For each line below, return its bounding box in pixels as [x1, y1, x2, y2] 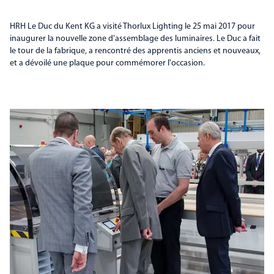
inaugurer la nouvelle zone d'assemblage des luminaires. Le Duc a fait [10, 34, 261, 43]
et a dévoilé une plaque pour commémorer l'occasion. [10, 59, 205, 68]
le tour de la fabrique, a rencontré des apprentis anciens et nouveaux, [10, 46, 261, 56]
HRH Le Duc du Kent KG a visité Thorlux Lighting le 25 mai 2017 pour [10, 22, 255, 31]
